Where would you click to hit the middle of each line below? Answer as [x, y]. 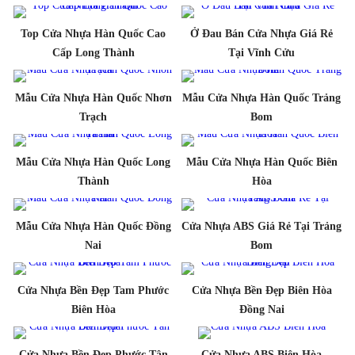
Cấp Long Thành [93, 52]
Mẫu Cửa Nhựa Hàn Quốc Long [94, 162]
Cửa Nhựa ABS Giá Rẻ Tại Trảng [262, 226]
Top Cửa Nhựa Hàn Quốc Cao [94, 33]
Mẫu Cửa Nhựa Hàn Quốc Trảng [262, 97]
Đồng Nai [261, 309]
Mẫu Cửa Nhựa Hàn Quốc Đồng [93, 226]
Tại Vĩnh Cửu [262, 52]
